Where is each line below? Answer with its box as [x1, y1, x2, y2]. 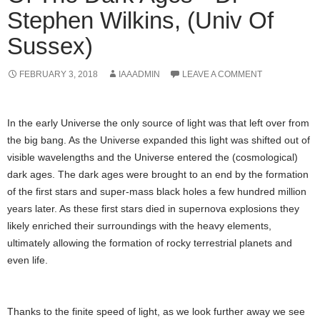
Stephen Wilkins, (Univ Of [7, 7, 274, 34]
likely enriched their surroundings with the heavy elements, [7, 220, 271, 232]
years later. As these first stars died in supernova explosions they [7, 203, 299, 215]
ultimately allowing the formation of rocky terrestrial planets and [7, 237, 292, 249]
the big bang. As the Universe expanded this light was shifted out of [7, 134, 310, 146]
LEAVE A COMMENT [182, 69, 262, 80]
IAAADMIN [119, 69, 160, 80]
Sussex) [7, 33, 93, 60]
